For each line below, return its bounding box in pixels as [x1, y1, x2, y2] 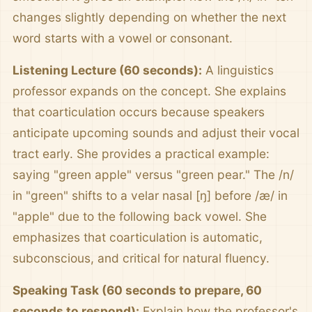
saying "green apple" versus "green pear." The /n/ [13, 167, 294, 182]
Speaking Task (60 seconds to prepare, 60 [13, 283, 262, 297]
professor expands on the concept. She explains [13, 84, 286, 98]
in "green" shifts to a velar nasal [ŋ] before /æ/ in [13, 188, 288, 203]
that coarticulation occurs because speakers [13, 104, 265, 119]
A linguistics [202, 63, 274, 77]
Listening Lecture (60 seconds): [13, 63, 202, 77]
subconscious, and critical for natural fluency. [13, 251, 270, 265]
